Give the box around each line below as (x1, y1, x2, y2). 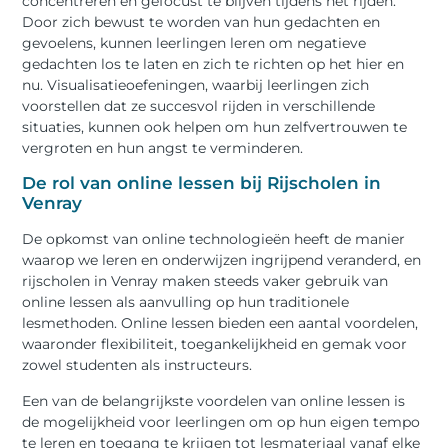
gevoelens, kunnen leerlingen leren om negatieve (22, 34, 367, 53)
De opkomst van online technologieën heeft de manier (22, 230, 406, 249)
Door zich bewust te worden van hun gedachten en (22, 13, 381, 32)
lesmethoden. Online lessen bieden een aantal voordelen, (22, 314, 419, 333)
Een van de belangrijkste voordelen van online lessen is (22, 391, 406, 410)
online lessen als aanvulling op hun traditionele (22, 293, 350, 312)
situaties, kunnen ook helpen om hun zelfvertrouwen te (22, 118, 408, 137)
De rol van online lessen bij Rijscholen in (22, 173, 382, 194)
